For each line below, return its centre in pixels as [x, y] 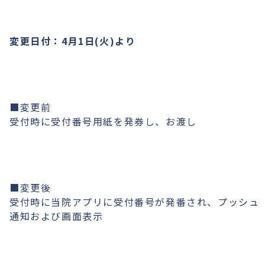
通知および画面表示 [56, 216]
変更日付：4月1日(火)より [73, 41]
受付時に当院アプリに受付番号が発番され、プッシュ [135, 202]
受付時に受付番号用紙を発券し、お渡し [103, 121]
